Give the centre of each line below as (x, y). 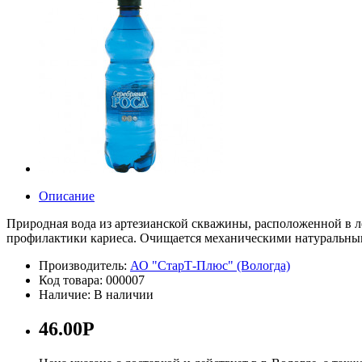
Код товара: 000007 (92, 280)
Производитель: (84, 265)
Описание (67, 196)
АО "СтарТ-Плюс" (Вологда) (210, 265)
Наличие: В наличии (96, 294)
